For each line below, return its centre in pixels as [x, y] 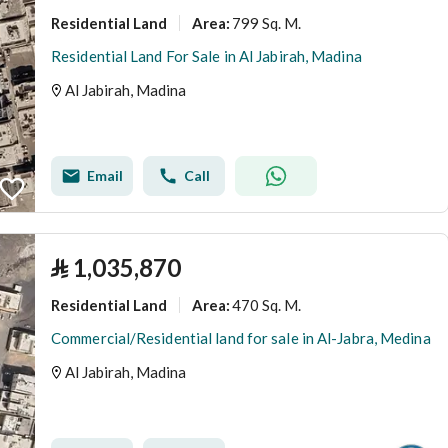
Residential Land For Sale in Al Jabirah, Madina [206, 56]
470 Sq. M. [266, 304]
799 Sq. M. [266, 22]
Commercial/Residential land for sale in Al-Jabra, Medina [241, 338]
